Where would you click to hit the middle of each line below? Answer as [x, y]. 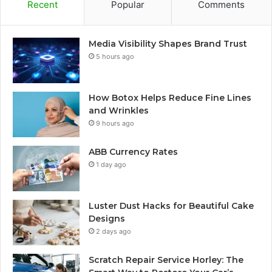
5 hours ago [115, 57]
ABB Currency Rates [133, 152]
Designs [107, 219]
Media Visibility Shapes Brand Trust [168, 44]
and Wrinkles [119, 111]
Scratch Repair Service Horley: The [166, 260]
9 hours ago [115, 124]
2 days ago [114, 232]
